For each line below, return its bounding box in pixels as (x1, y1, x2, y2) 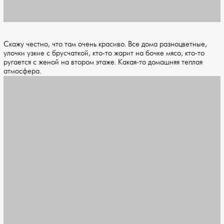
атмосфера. (3, 66, 41, 76)
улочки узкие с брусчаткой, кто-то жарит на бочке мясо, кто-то (3, 48, 204, 58)
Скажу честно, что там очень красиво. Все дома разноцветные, (3, 39, 207, 49)
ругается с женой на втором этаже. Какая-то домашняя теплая (3, 57, 202, 67)
